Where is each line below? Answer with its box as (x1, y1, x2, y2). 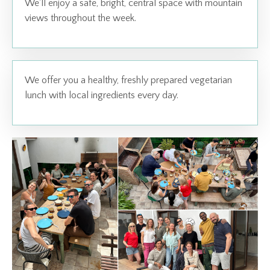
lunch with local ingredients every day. (25, 90, 178, 101)
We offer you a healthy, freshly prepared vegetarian (25, 75, 232, 86)
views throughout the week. (25, 13, 136, 24)
